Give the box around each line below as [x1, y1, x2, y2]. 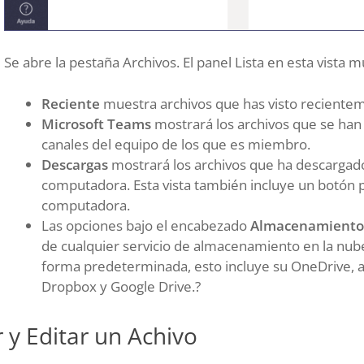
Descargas [41, 154, 108, 174]
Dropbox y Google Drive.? [41, 276, 201, 296]
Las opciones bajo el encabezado [41, 215, 250, 235]
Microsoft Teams [41, 114, 151, 133]
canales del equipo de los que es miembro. [41, 134, 310, 154]
